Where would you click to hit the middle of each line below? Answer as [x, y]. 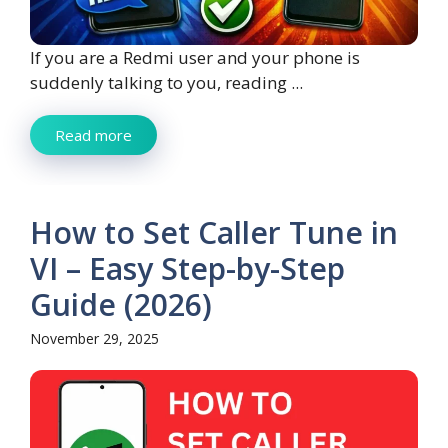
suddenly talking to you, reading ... [166, 83]
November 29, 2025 [94, 339]
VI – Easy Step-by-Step [187, 269]
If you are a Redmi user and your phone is [195, 58]
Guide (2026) [121, 305]
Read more [93, 135]
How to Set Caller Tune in [214, 233]
